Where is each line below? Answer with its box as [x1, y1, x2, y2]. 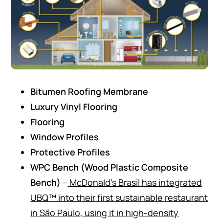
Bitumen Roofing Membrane [30, 85, 149, 97]
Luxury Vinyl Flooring [30, 100, 118, 112]
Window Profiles [30, 131, 99, 143]
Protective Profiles [30, 146, 110, 158]
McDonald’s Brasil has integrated [69, 176, 202, 188]
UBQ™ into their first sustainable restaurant [30, 191, 208, 203]
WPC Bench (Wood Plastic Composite [30, 161, 189, 173]
